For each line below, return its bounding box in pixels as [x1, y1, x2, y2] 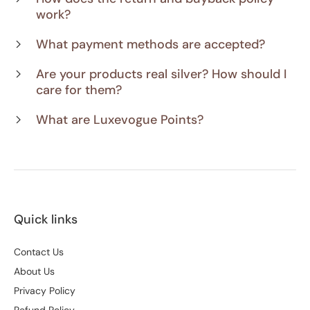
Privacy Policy [14, 284, 75, 297]
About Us [14, 264, 55, 277]
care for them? [36, 81, 122, 98]
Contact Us [14, 245, 64, 258]
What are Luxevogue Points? [36, 111, 203, 128]
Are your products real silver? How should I [36, 65, 286, 82]
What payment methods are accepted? [36, 35, 265, 53]
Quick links [14, 210, 77, 228]
